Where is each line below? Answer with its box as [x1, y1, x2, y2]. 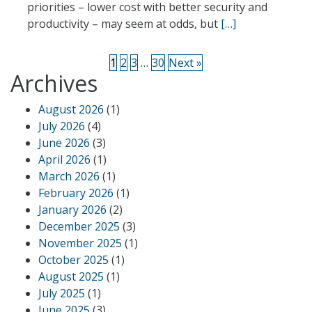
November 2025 [38, 235, 122, 251]
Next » [168, 55, 202, 70]
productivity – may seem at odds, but [27, 16, 221, 31]
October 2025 [38, 252, 109, 267]
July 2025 [38, 286, 85, 301]
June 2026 [38, 135, 90, 150]
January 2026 [38, 202, 107, 217]
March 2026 [38, 169, 100, 184]
